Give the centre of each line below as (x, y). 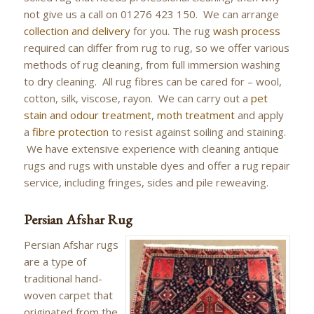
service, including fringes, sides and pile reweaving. (146, 182)
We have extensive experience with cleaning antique (151, 148)
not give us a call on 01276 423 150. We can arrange (151, 14)
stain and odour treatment (87, 115)
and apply (259, 115)
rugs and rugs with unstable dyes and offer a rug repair (157, 165)
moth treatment (196, 115)
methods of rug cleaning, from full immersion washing (152, 64)
